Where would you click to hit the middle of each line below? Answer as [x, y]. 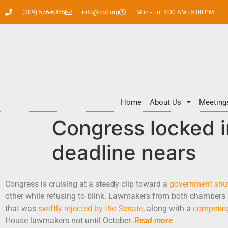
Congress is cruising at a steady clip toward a [87, 184]
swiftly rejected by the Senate [91, 208]
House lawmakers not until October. [70, 220]
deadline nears [124, 152]
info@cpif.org [101, 12]
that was [22, 208]
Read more [153, 220]
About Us [165, 102]
